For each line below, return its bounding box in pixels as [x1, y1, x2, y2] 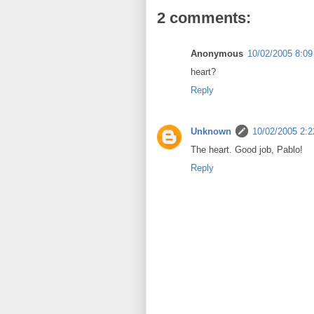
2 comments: [157, 9, 251, 27]
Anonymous [191, 48, 243, 59]
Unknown [191, 126, 231, 137]
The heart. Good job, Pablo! [191, 144, 303, 156]
